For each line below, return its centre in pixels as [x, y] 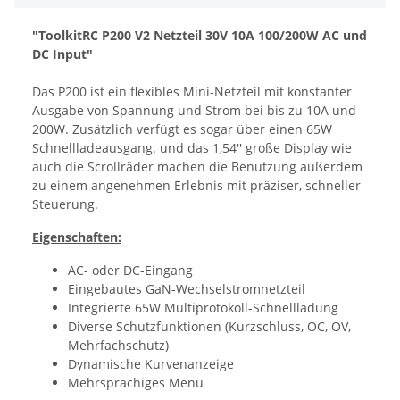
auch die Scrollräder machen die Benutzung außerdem [197, 166]
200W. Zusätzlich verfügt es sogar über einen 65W [182, 129]
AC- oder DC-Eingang [130, 270]
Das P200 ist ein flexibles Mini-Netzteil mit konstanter [192, 91]
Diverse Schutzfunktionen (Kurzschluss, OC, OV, [209, 326]
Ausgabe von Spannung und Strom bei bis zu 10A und [194, 110]
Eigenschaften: [77, 237]
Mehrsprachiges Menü [136, 382]
